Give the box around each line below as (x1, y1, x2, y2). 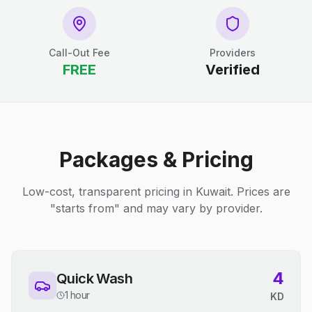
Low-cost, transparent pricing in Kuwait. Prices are (22, 185, 290, 198)
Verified (205, 61, 260, 78)
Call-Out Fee (49, 47, 110, 58)
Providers (210, 47, 256, 58)
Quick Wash (56, 270, 132, 287)
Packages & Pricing (58, 147, 253, 172)
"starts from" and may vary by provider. (49, 201, 263, 215)
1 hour (65, 289, 90, 301)
